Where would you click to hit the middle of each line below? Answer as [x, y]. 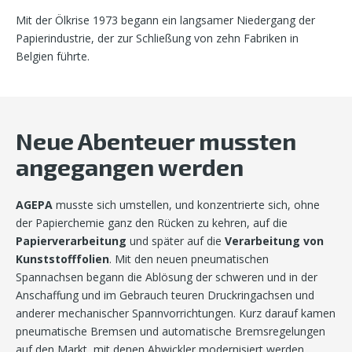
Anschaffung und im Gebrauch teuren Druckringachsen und [165, 295]
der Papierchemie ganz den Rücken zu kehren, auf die [152, 223]
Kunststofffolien [62, 259]
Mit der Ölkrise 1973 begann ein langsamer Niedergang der [165, 20]
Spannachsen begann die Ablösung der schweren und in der [167, 277]
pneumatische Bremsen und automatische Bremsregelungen [170, 332]
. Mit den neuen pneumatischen [189, 259]
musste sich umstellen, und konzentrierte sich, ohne [186, 205]
